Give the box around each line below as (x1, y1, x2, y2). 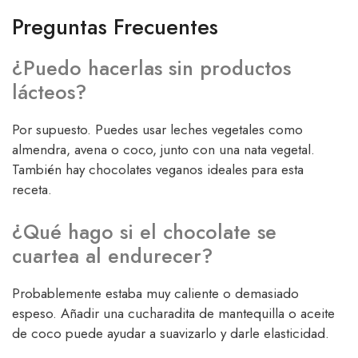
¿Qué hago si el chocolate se (12, 217, 276, 247)
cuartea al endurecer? (12, 241, 213, 271)
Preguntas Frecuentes (12, 10, 218, 42)
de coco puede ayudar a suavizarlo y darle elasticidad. (12, 324, 329, 344)
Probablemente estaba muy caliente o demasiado (12, 284, 299, 304)
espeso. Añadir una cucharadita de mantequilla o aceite (12, 304, 335, 324)
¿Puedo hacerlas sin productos (12, 53, 291, 82)
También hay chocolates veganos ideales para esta (12, 159, 304, 179)
